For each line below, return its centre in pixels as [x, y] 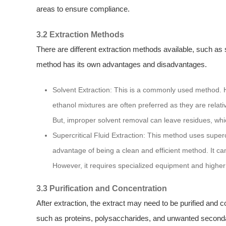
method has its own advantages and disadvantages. [122, 64]
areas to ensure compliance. [83, 9]
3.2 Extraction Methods [80, 34]
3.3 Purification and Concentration [102, 188]
